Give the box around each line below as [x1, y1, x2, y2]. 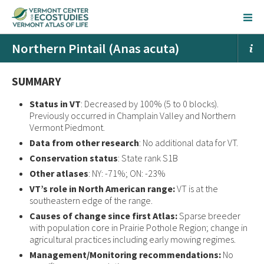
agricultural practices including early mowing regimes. [29, 233, 236, 245]
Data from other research [29, 137, 139, 148]
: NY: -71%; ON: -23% [88, 167, 166, 179]
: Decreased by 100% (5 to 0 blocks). [81, 98, 219, 110]
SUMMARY [12, 74, 61, 88]
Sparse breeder [177, 210, 240, 222]
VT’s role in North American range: [29, 183, 175, 194]
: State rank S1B [118, 152, 178, 164]
